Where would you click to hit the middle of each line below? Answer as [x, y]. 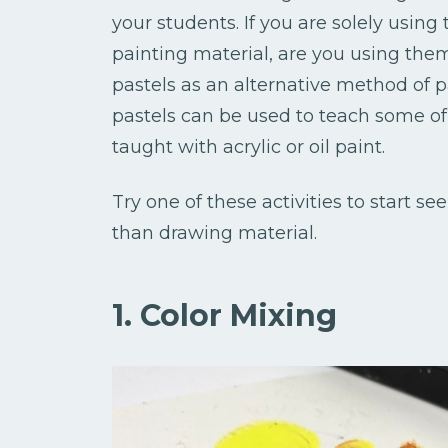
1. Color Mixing [224, 316]
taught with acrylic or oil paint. [248, 147]
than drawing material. [214, 233]
